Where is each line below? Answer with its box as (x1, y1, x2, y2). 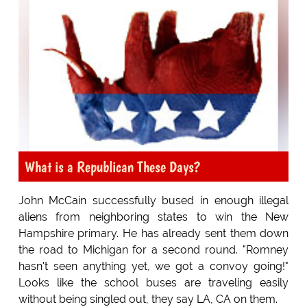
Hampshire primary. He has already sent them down (18, 226, 289, 240)
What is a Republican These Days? (24, 157, 200, 175)
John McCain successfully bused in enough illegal (18, 193, 289, 207)
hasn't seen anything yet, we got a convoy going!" (18, 259, 289, 273)
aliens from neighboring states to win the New (18, 210, 289, 223)
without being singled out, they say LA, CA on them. (18, 292, 278, 306)
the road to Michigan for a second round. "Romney (18, 243, 289, 256)
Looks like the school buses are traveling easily (18, 275, 289, 289)
